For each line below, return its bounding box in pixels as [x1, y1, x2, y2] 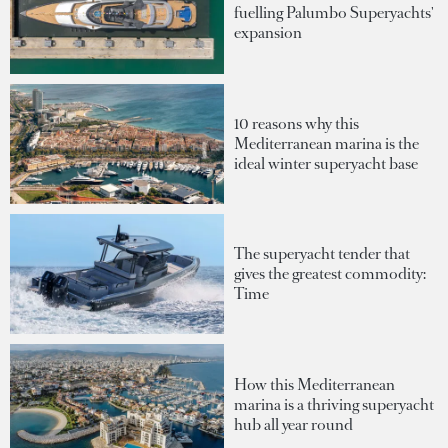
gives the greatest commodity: [234, 263, 426, 285]
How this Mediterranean [234, 373, 395, 395]
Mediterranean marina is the [234, 132, 419, 154]
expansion [234, 22, 302, 44]
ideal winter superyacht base [234, 152, 418, 174]
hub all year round [234, 413, 353, 435]
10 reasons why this [234, 112, 359, 134]
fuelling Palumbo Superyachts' [234, 2, 434, 24]
